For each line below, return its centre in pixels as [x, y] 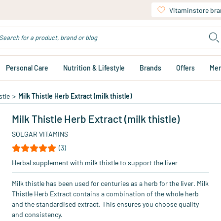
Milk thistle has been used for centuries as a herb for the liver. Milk [110, 183]
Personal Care [27, 68]
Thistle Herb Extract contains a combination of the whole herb [105, 194]
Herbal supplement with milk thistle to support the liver [95, 163]
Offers [185, 68]
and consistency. [37, 214]
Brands [150, 68]
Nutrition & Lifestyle [94, 68]
